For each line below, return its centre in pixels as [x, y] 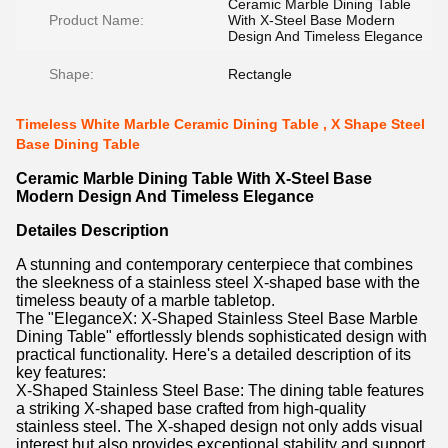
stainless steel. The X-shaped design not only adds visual [219, 426]
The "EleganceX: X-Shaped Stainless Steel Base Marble [217, 318]
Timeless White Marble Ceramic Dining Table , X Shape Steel [220, 124]
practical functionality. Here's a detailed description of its [213, 354]
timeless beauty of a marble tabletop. [145, 300]
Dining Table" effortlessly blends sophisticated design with [221, 336]
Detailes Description [92, 230]
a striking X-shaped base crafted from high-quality [191, 408]
